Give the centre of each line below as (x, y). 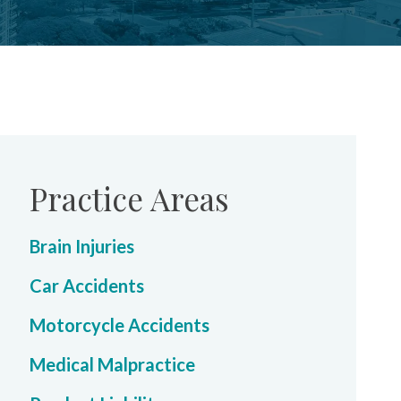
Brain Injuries (82, 246)
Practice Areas (129, 198)
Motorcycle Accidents (119, 325)
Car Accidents (87, 286)
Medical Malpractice (112, 364)
